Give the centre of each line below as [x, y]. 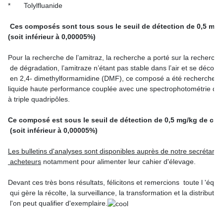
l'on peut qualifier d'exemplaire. [58, 203]
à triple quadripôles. [39, 99]
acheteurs [25, 162]
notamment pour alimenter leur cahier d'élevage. [119, 162]
